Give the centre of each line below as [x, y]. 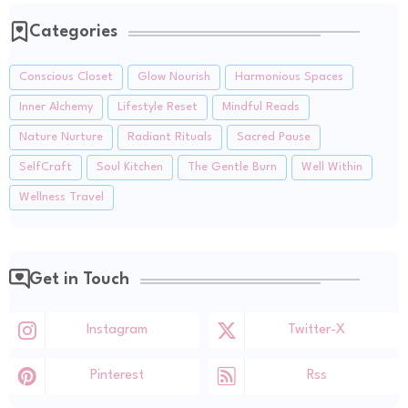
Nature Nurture [61, 137]
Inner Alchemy [56, 107]
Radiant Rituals [170, 137]
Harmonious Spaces [289, 76]
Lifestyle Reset [158, 107]
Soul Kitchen [130, 167]
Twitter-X [316, 330]
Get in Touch [79, 279]
